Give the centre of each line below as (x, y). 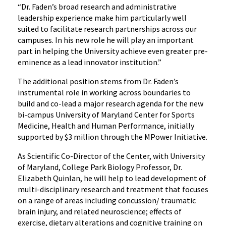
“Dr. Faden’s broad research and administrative (97, 7)
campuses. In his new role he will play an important (106, 40)
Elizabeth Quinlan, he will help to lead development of (112, 178)
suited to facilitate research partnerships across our (107, 29)
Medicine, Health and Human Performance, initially (106, 126)
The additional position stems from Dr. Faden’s (98, 81)
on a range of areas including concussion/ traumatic (107, 200)
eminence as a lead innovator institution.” (90, 62)
